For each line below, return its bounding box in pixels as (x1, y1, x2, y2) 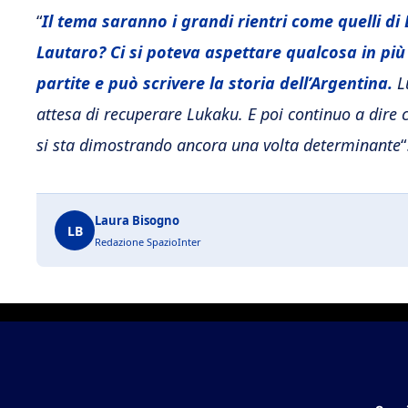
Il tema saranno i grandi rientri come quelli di (42, 10, 400, 33)
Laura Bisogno (95, 212, 179, 229)
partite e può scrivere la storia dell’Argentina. (36, 72, 393, 95)
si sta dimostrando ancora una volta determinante (36, 134, 401, 157)
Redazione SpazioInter (95, 235, 201, 250)
